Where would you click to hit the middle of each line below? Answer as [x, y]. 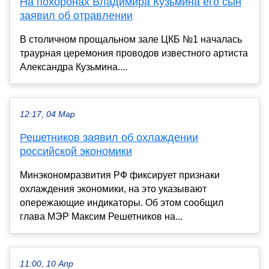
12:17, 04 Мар [47, 115]
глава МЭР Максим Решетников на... [101, 217]
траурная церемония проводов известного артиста [134, 53]
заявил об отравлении [76, 16]
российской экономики [76, 152]
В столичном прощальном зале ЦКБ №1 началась [131, 40]
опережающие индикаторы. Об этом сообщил [122, 203]
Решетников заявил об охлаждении [109, 138]
